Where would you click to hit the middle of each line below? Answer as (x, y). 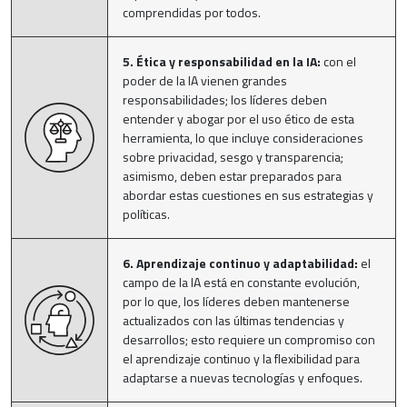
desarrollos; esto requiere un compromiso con (249, 339)
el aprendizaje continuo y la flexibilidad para (241, 358)
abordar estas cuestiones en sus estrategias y (248, 194)
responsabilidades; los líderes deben (225, 99)
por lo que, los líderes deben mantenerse (236, 301)
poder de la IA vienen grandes (205, 80)
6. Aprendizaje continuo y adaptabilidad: (240, 263)
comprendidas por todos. (192, 12)
